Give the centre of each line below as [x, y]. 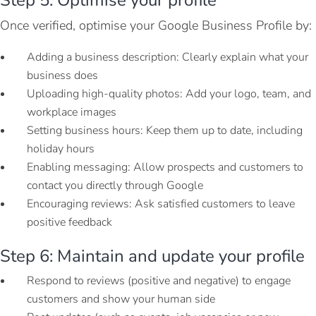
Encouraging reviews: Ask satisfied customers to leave [161, 203]
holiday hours [61, 148]
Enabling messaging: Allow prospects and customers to [165, 167]
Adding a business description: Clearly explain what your [168, 57]
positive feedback [69, 222]
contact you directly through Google [115, 185]
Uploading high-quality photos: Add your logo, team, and [169, 93]
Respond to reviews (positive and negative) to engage [159, 280]
